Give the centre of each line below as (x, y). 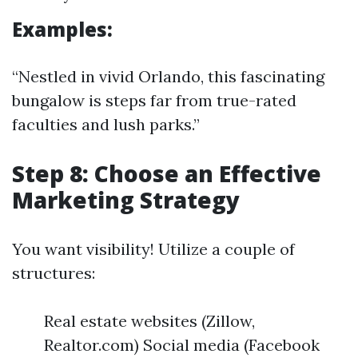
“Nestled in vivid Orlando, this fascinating (168, 76)
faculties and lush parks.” (106, 124)
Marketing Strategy (126, 200)
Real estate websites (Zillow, (149, 321)
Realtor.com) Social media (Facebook (182, 345)
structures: (54, 273)
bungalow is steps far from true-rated (154, 100)
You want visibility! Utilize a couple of (153, 249)
